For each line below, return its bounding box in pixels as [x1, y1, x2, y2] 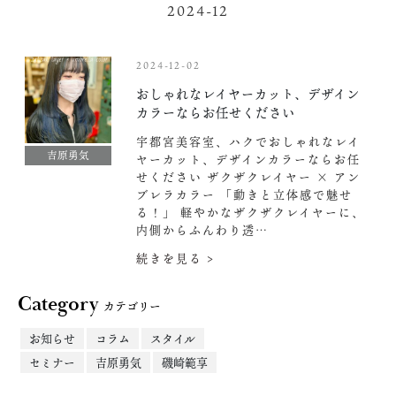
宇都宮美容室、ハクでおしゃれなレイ [135, 133, 361, 150]
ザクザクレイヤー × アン [202, 168, 361, 186]
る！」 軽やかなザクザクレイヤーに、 [135, 203, 365, 221]
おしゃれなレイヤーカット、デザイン [135, 85, 360, 103]
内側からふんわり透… [135, 221, 269, 239]
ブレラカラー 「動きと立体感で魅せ [135, 186, 353, 203]
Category [18, 291, 98, 317]
